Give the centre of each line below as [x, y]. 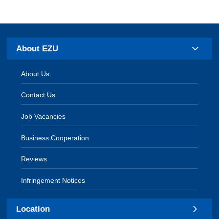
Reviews [34, 159]
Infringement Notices [53, 180]
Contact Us [38, 95]
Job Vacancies [43, 117]
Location [33, 209]
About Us [35, 74]
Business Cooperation [55, 138]
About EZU [37, 48]
